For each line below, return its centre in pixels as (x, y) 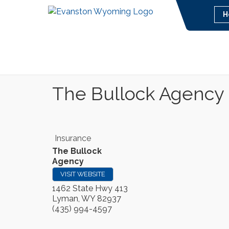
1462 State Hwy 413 (90, 188)
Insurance (73, 138)
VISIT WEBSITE (83, 174)
